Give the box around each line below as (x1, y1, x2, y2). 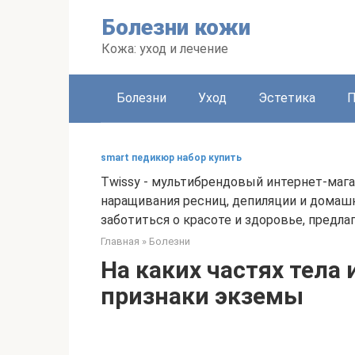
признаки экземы (101, 282, 303, 310)
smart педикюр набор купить (101, 152, 242, 163)
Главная (101, 235, 139, 247)
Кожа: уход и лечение (101, 41, 228, 56)
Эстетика (258, 90, 315, 105)
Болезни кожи (101, 14, 250, 40)
